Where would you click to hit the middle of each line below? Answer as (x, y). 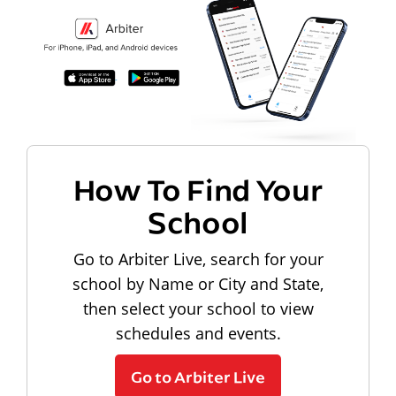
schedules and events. (198, 333)
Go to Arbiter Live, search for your (198, 259)
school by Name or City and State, (198, 283)
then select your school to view (198, 308)
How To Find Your (198, 188)
